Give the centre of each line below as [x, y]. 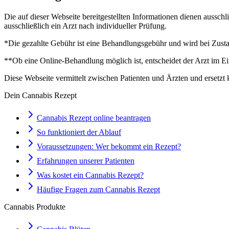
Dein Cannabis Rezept [40, 95]
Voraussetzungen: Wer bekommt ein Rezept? [109, 146]
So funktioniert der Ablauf [79, 132]
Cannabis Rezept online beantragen [94, 118]
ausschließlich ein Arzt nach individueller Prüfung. [85, 26]
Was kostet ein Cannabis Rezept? [90, 175]
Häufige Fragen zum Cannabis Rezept [98, 189]
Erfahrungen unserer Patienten [86, 161]
